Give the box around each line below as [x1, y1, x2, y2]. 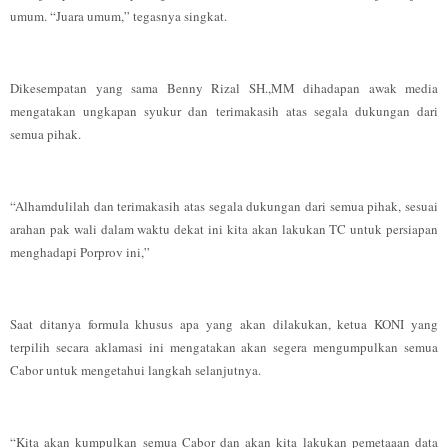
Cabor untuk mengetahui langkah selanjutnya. [10, 361, 265, 379]
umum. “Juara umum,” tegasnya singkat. [10, 7, 227, 25]
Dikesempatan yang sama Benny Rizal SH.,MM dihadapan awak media [10, 79, 438, 97]
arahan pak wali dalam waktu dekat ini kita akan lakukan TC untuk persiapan [10, 220, 438, 238]
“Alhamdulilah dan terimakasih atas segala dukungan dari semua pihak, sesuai [10, 197, 438, 215]
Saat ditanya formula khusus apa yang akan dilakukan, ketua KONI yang [10, 315, 438, 333]
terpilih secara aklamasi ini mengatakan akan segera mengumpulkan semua [10, 338, 438, 356]
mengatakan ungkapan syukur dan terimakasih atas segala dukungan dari [10, 102, 438, 120]
